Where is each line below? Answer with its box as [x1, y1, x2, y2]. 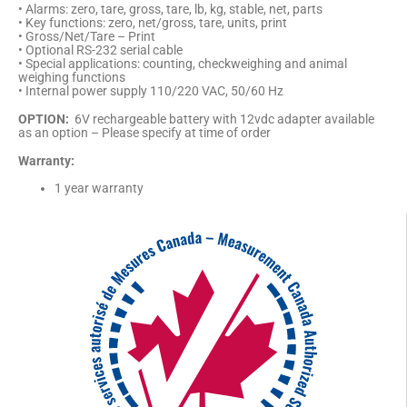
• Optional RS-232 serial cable [18, 43, 183, 58]
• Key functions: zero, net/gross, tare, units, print [18, 15, 287, 31]
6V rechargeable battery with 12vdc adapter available [69, 111, 374, 126]
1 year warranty [55, 181, 144, 196]
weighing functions [18, 70, 125, 85]
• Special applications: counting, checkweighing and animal [18, 56, 347, 72]
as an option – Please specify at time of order [18, 124, 271, 140]
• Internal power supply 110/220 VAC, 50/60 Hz [18, 84, 283, 99]
